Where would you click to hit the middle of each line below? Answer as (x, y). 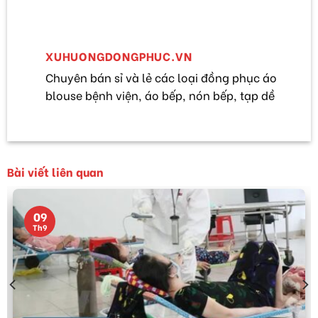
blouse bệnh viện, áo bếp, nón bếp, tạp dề (160, 95)
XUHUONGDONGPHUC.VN (119, 56)
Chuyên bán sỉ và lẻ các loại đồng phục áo (161, 77)
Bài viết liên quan (55, 172)
